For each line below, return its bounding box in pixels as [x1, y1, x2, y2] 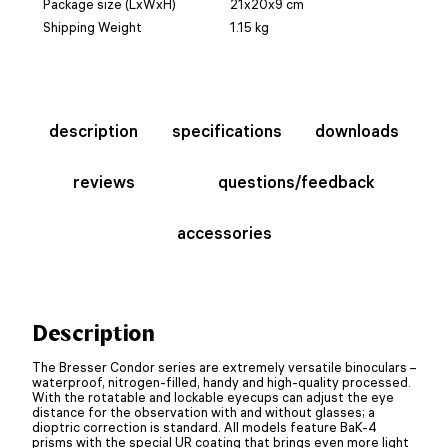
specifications [171, 120, 282, 141]
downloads [315, 120, 400, 141]
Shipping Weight [43, 18, 142, 35]
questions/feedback [217, 171, 375, 192]
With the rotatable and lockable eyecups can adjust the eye [32, 388, 394, 405]
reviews [73, 171, 136, 192]
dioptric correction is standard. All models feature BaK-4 [32, 418, 377, 435]
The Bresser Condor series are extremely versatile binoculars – [32, 358, 416, 375]
